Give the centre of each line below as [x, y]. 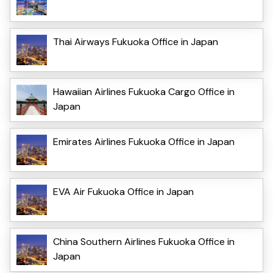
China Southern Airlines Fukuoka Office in [144, 241]
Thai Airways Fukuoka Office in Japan [136, 41]
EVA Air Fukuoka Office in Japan [123, 191]
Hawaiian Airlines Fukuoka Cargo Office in [144, 91]
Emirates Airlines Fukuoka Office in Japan [144, 141]
